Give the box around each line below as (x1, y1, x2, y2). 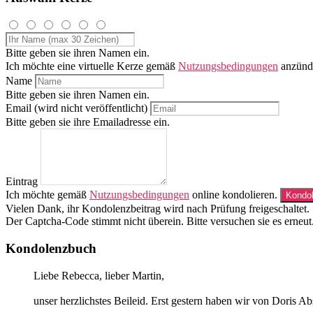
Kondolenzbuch (6, 241, 96, 256)
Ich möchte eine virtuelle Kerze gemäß (6, 60, 178, 73)
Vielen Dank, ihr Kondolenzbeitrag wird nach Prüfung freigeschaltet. (6, 203, 310, 215)
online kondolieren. (189, 189, 280, 201)
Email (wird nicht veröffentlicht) (6, 102, 147, 115)
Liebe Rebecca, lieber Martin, (34, 269, 164, 282)
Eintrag (6, 175, 38, 188)
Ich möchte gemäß (6, 189, 89, 201)
